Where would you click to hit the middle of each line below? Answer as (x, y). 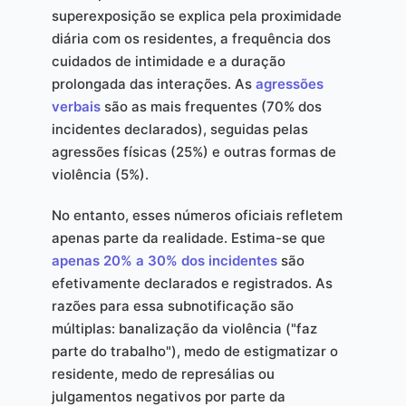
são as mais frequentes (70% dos (211, 107)
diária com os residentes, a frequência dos (191, 39)
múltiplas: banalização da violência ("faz (184, 329)
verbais (76, 107)
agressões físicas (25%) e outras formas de (193, 152)
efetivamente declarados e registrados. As (192, 284)
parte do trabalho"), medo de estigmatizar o (194, 352)
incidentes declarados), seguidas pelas (179, 130)
